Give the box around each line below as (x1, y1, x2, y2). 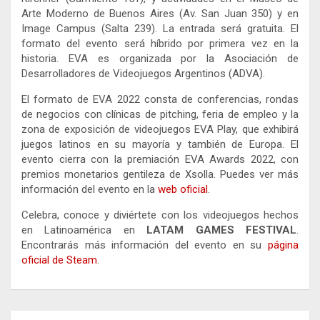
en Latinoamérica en (21, 224, 147, 237)
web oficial (158, 183, 208, 196)
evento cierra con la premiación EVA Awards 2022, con (21, 153, 299, 166)
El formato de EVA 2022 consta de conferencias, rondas (21, 93, 299, 106)
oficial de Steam (21, 254, 97, 267)
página (268, 239, 299, 252)
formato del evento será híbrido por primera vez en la (21, 37, 299, 51)
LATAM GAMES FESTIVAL (146, 224, 297, 237)
